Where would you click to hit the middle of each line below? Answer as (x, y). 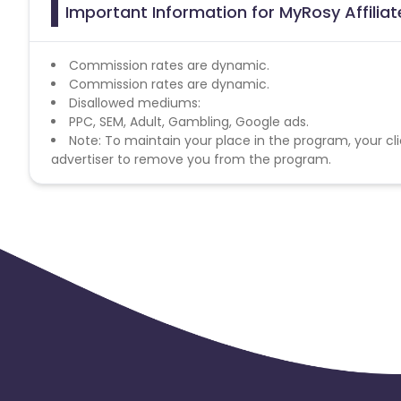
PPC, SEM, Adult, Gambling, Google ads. (189, 121)
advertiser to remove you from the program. (191, 159)
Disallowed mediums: (135, 102)
